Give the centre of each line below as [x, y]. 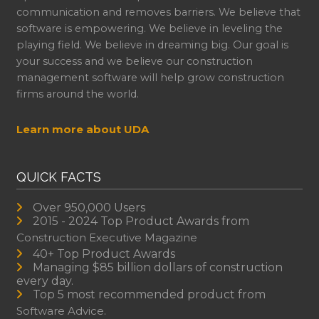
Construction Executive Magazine [106, 238]
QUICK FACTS [58, 177]
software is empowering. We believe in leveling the [149, 29]
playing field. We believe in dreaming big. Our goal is [152, 45]
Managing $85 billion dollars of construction [157, 268]
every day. [45, 281]
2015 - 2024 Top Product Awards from [141, 221]
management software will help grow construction [150, 78]
